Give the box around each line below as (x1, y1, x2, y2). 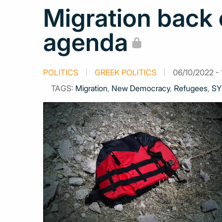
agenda (43, 27, 128, 57)
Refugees (174, 83, 208, 93)
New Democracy (111, 83, 170, 93)
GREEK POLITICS (95, 67, 157, 77)
